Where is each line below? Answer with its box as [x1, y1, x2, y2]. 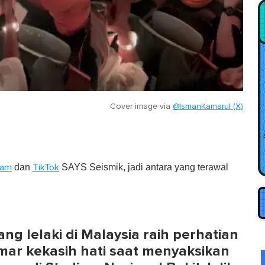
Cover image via [110, 102, 173, 111]
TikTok [33, 162, 59, 172]
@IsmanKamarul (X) [173, 102, 243, 111]
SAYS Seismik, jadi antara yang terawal [59, 161, 228, 172]
